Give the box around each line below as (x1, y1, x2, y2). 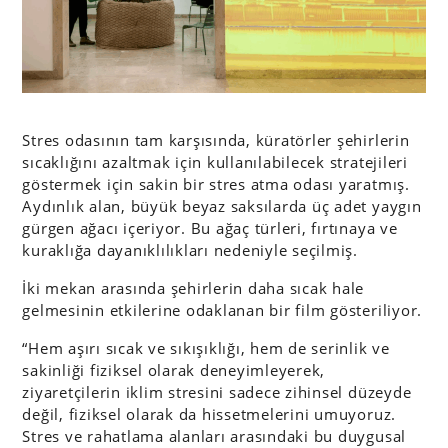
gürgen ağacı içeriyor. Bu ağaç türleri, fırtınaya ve (22, 217, 398, 238)
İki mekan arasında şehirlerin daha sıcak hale (22, 277, 365, 298)
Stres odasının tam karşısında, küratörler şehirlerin (22, 129, 410, 150)
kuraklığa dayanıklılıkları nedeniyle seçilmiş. (22, 239, 358, 260)
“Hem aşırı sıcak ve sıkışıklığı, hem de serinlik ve (22, 337, 390, 358)
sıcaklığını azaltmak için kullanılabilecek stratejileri (22, 151, 408, 172)
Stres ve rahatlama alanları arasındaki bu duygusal (22, 425, 407, 446)
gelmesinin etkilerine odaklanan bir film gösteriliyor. (22, 299, 423, 320)
